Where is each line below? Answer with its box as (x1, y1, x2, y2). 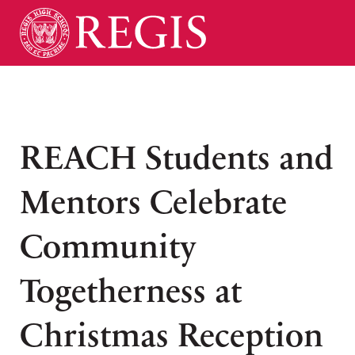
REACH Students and (20, 143, 334, 174)
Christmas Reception (20, 320, 323, 352)
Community (20, 231, 197, 263)
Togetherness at (20, 276, 242, 307)
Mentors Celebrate (20, 187, 287, 219)
